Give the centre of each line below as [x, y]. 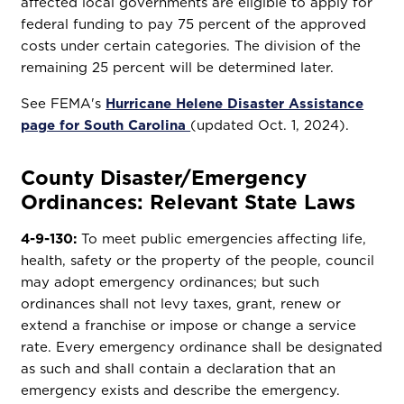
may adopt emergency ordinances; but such [170, 282]
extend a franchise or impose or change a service [189, 325]
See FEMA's [64, 103]
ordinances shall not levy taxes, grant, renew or [181, 303]
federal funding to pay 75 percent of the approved [194, 24]
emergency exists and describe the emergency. [181, 390]
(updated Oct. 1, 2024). [270, 125]
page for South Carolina [106, 125]
